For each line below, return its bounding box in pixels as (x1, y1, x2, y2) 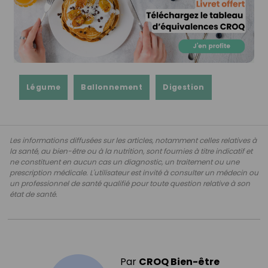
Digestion (163, 81, 205, 92)
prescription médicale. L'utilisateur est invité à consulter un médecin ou (10, 167, 258, 178)
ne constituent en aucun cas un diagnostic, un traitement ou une (10, 156, 239, 167)
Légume (26, 81, 61, 92)
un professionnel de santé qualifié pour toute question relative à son (10, 178, 250, 188)
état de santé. (10, 188, 57, 199)
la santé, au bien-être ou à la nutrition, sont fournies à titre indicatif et (10, 145, 252, 156)
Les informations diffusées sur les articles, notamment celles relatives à (10, 135, 257, 145)
